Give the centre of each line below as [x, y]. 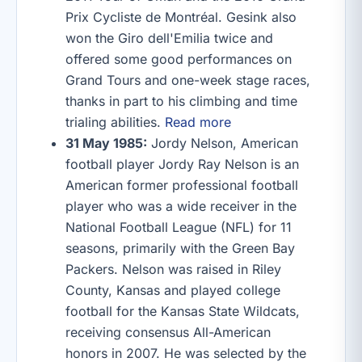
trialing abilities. [115, 122]
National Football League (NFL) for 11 [179, 227]
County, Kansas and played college [173, 290]
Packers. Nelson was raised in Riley [173, 269]
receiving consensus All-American [168, 332]
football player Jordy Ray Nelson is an [182, 164]
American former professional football [182, 185]
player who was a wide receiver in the [181, 206]
